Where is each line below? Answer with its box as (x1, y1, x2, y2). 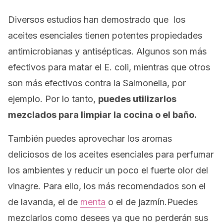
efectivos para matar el (8, 62, 104, 72)
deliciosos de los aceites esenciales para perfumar (8, 149, 214, 160)
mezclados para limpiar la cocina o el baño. (8, 110, 197, 120)
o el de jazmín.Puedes (106, 197, 198, 207)
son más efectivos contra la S (8, 78, 128, 88)
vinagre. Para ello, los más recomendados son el (8, 181, 206, 191)
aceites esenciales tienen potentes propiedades (8, 30, 202, 41)
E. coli (104, 62, 129, 72)
